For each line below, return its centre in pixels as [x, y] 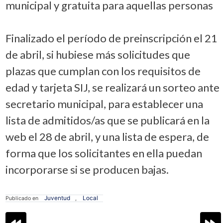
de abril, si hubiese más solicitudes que [98, 54]
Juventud [57, 198]
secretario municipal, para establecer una [104, 104]
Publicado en [22, 198]
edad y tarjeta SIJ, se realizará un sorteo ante [112, 87]
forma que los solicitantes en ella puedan [104, 153]
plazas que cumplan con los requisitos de [103, 71]
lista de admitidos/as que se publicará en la [107, 120]
